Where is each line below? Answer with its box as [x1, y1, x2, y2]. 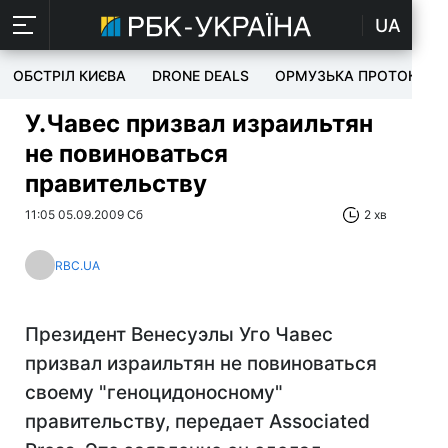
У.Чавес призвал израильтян [25, 109, 373, 138]
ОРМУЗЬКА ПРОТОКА [275, 67, 427, 84]
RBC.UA [55, 257, 100, 273]
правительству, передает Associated [25, 410, 370, 433]
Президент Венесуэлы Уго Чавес [25, 323, 333, 346]
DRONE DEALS [152, 67, 249, 84]
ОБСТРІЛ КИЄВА [13, 67, 126, 84]
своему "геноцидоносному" [25, 381, 283, 404]
